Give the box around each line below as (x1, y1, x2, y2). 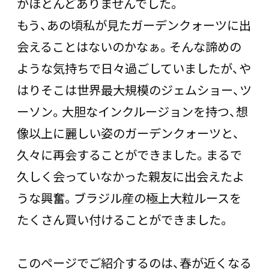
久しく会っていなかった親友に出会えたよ (17, 167, 244, 185)
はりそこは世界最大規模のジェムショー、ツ (17, 80, 252, 98)
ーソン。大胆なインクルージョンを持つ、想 (17, 102, 248, 120)
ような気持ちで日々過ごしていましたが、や (17, 59, 251, 77)
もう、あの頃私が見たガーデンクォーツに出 (17, 16, 251, 34)
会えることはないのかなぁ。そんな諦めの (17, 37, 241, 55)
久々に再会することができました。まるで (17, 145, 242, 163)
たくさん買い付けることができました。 (17, 210, 230, 228)
